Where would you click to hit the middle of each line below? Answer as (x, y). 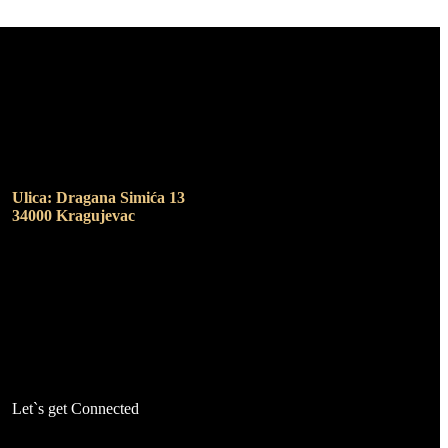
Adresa (41, 156)
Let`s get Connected (76, 409)
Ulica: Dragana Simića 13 (99, 198)
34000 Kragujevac (74, 216)
